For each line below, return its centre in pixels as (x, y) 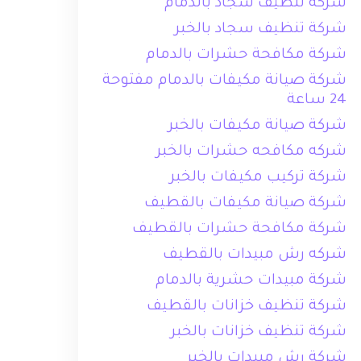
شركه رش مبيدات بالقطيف (255, 255)
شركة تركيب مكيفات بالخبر (259, 178)
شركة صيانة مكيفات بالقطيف (246, 204)
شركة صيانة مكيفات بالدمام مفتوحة (225, 81)
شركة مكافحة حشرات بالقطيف (240, 230)
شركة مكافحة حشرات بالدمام (247, 56)
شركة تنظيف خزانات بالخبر (259, 333)
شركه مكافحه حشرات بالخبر (252, 152)
